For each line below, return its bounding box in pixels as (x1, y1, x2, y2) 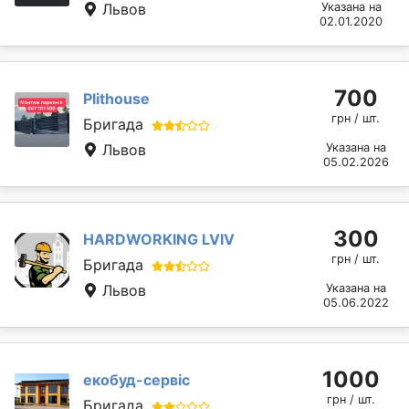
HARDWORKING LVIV (83, 229, 235, 248)
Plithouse (83, 89, 150, 108)
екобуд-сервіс (83, 370, 190, 389)
